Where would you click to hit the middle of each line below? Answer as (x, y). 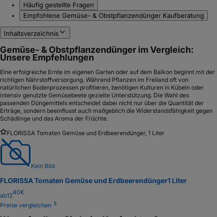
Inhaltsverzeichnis (31, 33)
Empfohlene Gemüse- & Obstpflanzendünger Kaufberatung (114, 15)
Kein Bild (43, 166)
